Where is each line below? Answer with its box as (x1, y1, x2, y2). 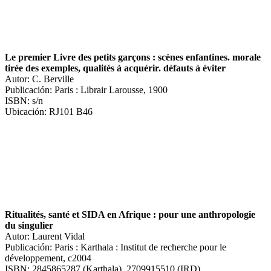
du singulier (5, 220, 53, 230)
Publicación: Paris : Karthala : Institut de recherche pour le (5, 241, 226, 252)
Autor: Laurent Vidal (5, 230, 85, 241)
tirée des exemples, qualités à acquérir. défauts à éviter (5, 62, 226, 73)
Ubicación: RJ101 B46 (5, 106, 93, 117)
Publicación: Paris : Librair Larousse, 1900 (5, 84, 168, 95)
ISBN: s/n (5, 95, 43, 106)
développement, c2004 (5, 252, 91, 263)
